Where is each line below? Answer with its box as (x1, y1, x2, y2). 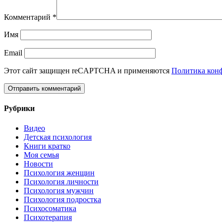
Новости (24, 159, 53, 168)
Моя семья (24, 150, 59, 159)
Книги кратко (24, 141, 70, 150)
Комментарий (4, 13, 53, 22)
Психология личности (24, 177, 99, 186)
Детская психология (24, 132, 92, 141)
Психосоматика (24, 204, 76, 213)
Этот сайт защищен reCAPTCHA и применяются (4, 66, 171, 75)
